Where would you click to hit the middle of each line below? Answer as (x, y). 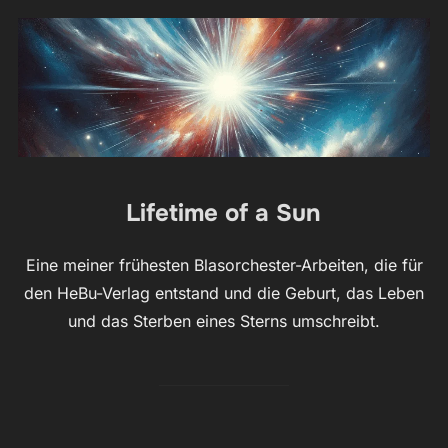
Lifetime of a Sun (223, 212)
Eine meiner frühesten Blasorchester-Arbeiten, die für (224, 264)
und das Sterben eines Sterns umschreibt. (224, 320)
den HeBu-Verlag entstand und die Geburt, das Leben (224, 292)
